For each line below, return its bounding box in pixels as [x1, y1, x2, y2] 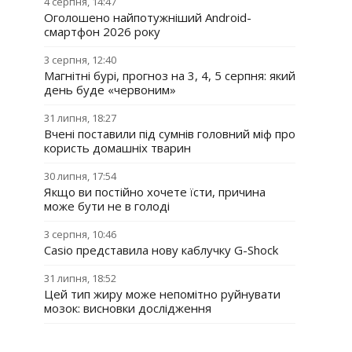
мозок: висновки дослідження [44, 300, 211, 316]
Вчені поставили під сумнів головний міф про [44, 126, 295, 141]
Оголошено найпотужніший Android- [44, 9, 251, 25]
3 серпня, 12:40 [44, 53, 116, 67]
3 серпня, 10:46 [44, 227, 116, 241]
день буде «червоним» [44, 82, 176, 97]
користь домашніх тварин [44, 140, 191, 156]
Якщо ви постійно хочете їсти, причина [44, 184, 266, 200]
